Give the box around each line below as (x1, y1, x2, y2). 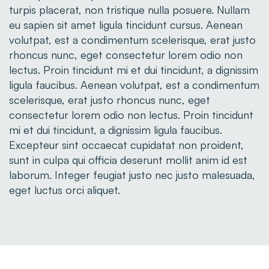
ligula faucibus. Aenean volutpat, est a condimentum (9, 78, 259, 91)
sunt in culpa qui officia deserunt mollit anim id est (9, 153, 247, 166)
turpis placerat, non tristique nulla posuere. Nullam (9, 3, 250, 16)
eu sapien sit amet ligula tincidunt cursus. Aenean (9, 18, 243, 31)
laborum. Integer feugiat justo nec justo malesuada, (9, 168, 255, 181)
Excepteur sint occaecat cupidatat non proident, (9, 138, 244, 151)
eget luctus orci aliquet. (9, 183, 120, 196)
